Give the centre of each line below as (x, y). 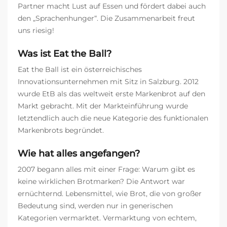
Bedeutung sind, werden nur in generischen (95, 206)
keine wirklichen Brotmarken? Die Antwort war (101, 182)
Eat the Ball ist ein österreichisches (80, 70)
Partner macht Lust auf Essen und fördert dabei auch (112, 6)
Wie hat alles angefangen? (79, 154)
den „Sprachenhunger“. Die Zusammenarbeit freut (106, 18)
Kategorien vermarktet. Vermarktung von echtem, (107, 218)
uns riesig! (36, 31)
